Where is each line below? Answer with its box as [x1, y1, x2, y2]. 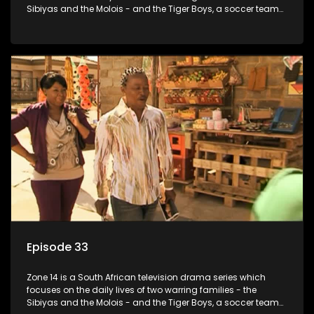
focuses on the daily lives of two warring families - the [27, 283, 257, 296]
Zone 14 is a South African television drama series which [27, 271, 266, 283]
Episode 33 [27, 238, 88, 255]
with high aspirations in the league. [27, 15, 177, 27]
